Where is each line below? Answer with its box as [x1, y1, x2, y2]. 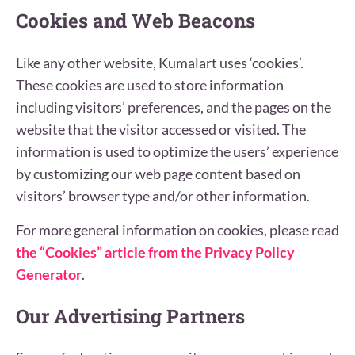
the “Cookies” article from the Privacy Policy [16, 242, 295, 261]
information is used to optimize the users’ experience [16, 142, 338, 160]
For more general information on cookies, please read [16, 220, 339, 239]
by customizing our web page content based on [16, 164, 300, 182]
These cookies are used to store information [16, 75, 284, 94]
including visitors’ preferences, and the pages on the [16, 97, 331, 116]
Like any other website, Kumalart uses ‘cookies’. [16, 53, 303, 71]
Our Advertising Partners [16, 303, 245, 329]
